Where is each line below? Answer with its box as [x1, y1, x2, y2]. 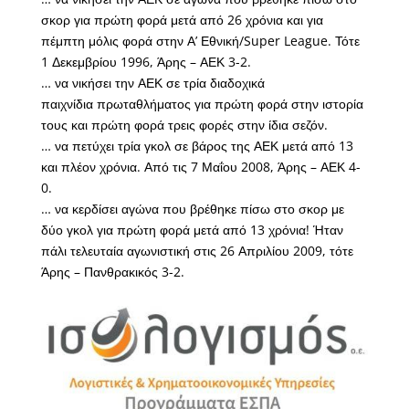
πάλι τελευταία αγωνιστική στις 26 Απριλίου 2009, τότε [40, 242, 353, 259]
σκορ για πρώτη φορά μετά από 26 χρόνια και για [40, 11, 323, 28]
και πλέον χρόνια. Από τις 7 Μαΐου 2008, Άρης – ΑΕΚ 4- [40, 158, 361, 175]
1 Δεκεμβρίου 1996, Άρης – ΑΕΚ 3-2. [40, 53, 251, 70]
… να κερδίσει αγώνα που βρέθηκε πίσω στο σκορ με [40, 200, 344, 217]
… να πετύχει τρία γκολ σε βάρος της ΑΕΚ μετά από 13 [40, 137, 353, 154]
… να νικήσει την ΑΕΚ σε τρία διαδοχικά [40, 74, 265, 91]
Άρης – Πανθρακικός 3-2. [40, 263, 184, 280]
